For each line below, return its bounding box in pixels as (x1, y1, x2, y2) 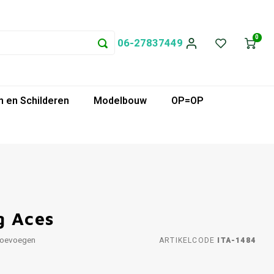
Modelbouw (94, 93, 147, 108)
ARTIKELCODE (158, 234, 215, 246)
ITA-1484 (215, 234, 256, 246)
